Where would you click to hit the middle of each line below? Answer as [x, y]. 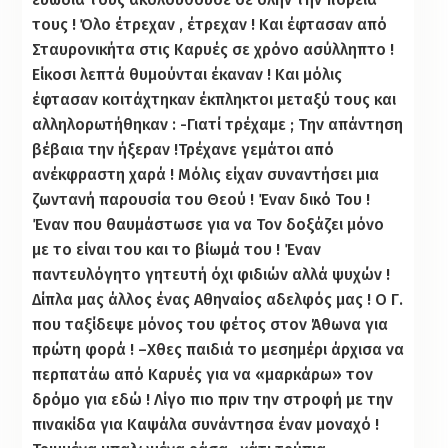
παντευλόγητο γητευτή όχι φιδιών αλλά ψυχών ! [211, 274]
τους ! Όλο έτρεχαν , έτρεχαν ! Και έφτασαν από [210, 24]
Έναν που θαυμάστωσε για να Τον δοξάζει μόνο [208, 224]
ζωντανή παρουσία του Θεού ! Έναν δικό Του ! [201, 199]
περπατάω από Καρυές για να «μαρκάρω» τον [203, 374]
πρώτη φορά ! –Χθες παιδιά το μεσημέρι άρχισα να [218, 349]
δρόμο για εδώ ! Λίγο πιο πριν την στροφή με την [213, 399]
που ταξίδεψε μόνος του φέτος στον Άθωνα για [210, 324]
